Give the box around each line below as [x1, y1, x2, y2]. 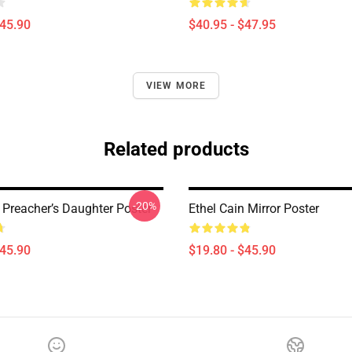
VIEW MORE [145, 80, 207, 91]
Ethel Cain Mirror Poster [189, 201, 319, 216]
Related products [103, 138, 249, 160]
